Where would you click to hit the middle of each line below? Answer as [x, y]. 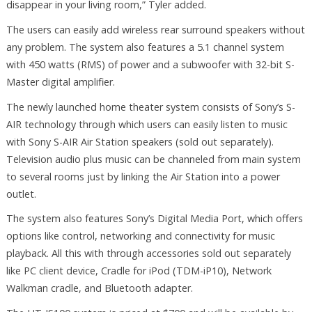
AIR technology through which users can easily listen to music [147, 124]
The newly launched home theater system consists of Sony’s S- [150, 107]
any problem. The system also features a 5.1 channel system [145, 47]
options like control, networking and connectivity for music [140, 236]
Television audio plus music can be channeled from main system [153, 159]
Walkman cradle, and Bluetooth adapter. [99, 288]
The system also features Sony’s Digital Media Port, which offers [154, 219]
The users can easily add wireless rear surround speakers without [155, 29]
